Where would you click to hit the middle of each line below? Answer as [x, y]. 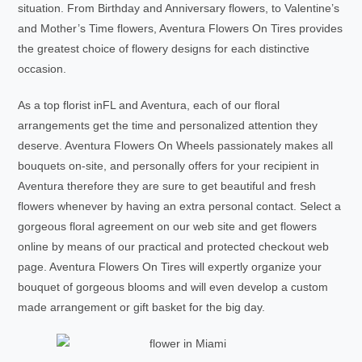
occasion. [42, 69]
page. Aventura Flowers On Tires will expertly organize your [170, 267]
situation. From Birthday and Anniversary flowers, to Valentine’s [179, 8]
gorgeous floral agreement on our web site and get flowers [168, 226]
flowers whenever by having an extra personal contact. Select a [180, 206]
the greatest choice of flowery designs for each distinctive [164, 48]
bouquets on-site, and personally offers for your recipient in [169, 166]
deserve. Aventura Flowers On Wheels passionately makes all [176, 145]
